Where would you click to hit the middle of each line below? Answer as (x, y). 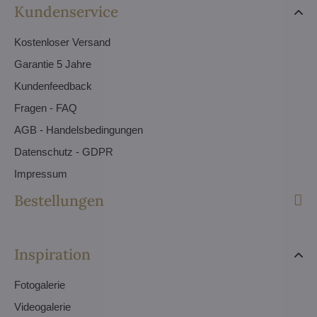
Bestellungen (59, 200)
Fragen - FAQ (46, 108)
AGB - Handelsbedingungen (79, 129)
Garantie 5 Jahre (53, 64)
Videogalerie (42, 306)
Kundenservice (66, 11)
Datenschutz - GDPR (64, 151)
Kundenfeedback (53, 86)
